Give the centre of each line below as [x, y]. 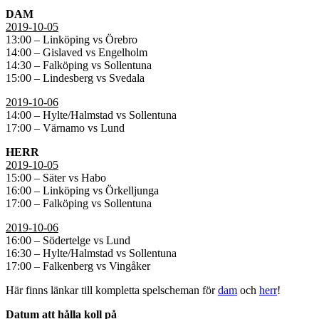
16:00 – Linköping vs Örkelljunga [82, 190]
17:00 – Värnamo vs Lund [65, 127]
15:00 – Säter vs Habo [56, 177]
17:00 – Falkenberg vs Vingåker [78, 266]
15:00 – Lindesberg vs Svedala [75, 78]
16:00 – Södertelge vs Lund [68, 240]
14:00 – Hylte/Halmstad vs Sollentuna [91, 115]
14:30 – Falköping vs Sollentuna [79, 65]
